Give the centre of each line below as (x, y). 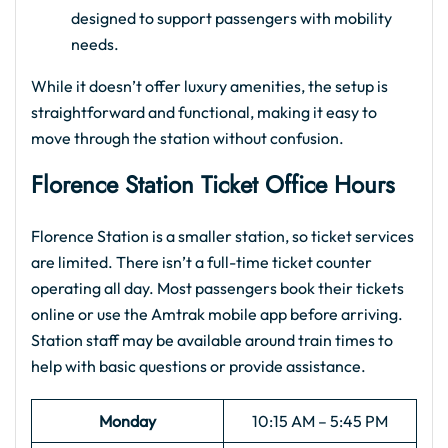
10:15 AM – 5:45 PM (320, 421)
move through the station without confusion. (187, 138)
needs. (95, 44)
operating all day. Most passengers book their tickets (217, 288)
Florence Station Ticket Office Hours (213, 184)
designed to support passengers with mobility (231, 18)
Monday (127, 421)
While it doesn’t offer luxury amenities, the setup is (209, 86)
